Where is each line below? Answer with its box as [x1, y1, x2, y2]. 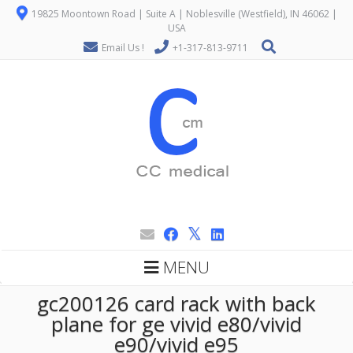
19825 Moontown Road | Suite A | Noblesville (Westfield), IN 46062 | [28, 7, 337, 20]
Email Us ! [102, 41, 144, 54]
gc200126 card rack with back [37, 289, 316, 318]
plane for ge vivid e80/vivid [51, 310, 302, 338]
